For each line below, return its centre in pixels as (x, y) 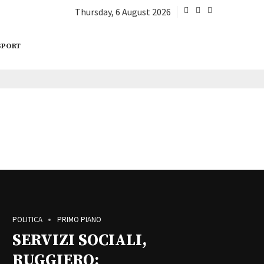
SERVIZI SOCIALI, (80, 240)
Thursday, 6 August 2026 (123, 12)
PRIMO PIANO (79, 220)
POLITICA (27, 220)
